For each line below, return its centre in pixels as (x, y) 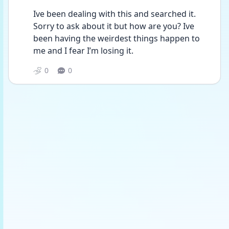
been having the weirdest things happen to (117, 38)
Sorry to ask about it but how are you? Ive (114, 26)
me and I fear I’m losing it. (84, 51)
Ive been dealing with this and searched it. (114, 14)
